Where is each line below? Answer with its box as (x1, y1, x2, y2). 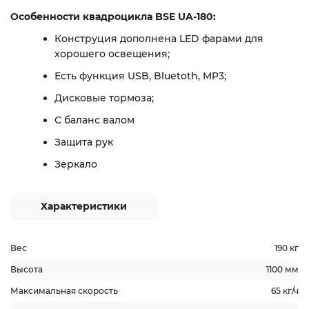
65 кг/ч (271, 286, 299, 296)
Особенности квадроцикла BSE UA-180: (10, 10, 216, 23)
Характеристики (41, 200, 127, 212)
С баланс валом (54, 114, 134, 126)
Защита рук (54, 136, 113, 148)
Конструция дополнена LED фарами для (54, 32, 263, 45)
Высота (10, 264, 43, 275)
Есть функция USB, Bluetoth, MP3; (54, 70, 226, 82)
